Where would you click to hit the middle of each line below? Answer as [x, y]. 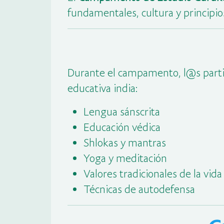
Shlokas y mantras [124, 142]
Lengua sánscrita [121, 111]
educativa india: [102, 88]
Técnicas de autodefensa [139, 189]
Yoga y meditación [125, 158]
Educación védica [122, 127]
